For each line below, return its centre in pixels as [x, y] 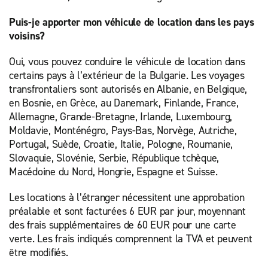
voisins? [27, 36]
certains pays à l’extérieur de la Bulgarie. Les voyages [127, 75]
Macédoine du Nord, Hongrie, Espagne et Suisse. [115, 172]
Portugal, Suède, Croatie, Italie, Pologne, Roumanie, [121, 144]
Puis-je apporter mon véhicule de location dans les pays [132, 22]
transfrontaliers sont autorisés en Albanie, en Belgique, [128, 89]
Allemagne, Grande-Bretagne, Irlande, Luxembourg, [121, 117]
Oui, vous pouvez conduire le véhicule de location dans [127, 62]
